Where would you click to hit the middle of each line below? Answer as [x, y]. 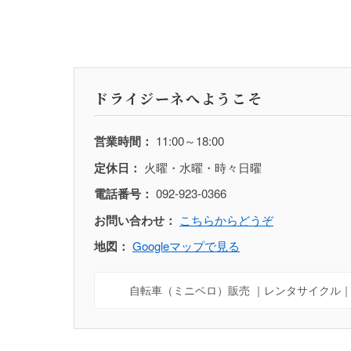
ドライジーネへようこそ [179, 98]
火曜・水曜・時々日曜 [202, 167]
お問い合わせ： [136, 220]
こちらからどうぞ [227, 219]
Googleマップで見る [186, 246]
